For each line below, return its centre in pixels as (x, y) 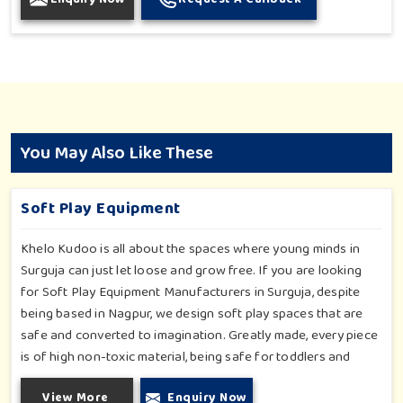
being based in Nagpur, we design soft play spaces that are (192, 314)
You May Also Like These (116, 152)
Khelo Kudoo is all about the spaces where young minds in (191, 249)
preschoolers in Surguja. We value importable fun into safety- (200, 379)
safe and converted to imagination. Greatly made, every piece (200, 336)
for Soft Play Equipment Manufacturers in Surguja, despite (191, 292)
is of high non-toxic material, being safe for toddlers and (186, 357)
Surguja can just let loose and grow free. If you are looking (192, 271)
